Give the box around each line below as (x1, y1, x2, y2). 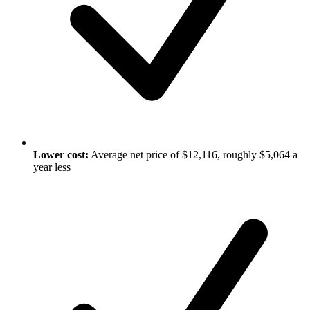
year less (33, 161, 71, 173)
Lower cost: (33, 148, 89, 161)
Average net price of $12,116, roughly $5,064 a (89, 148, 298, 161)
